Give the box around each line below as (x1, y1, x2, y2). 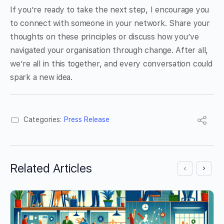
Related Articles (10, 161, 92, 176)
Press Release (64, 115, 109, 124)
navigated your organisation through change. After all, (10, 45, 208, 55)
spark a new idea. (10, 72, 72, 82)
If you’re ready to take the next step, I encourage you (10, 5, 209, 15)
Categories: (23, 115, 61, 124)
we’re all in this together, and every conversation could (10, 59, 212, 69)
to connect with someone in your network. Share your (10, 18, 210, 28)
